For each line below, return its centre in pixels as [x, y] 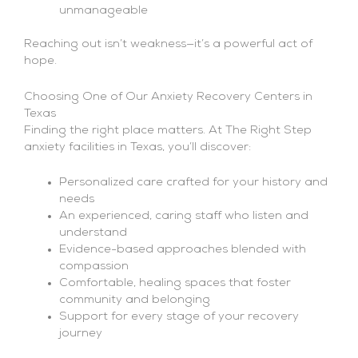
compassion [93, 267]
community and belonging [134, 300]
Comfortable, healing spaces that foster [175, 284]
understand [93, 233]
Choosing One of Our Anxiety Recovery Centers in [168, 97]
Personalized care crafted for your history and [193, 183]
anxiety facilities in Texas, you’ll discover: [137, 147]
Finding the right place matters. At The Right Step [168, 130]
